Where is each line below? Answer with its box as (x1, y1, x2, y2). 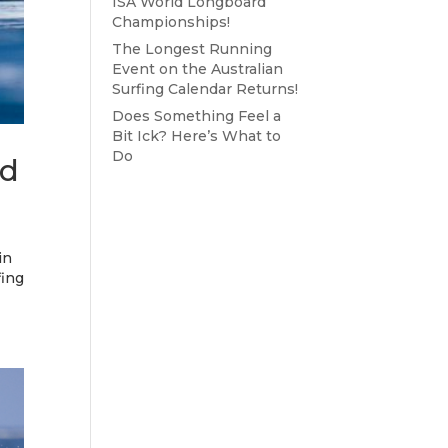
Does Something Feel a (111, 107, 281, 125)
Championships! (111, 13, 230, 31)
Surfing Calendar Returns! (111, 80, 298, 98)
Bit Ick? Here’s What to (111, 127, 281, 145)
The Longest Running (111, 40, 272, 58)
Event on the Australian (111, 60, 283, 78)
